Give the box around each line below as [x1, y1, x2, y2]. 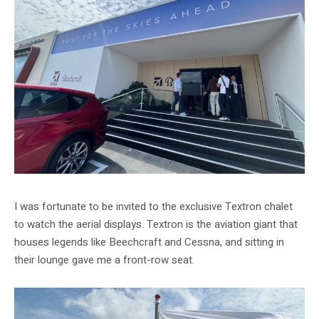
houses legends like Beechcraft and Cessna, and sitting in [14, 234, 284, 250]
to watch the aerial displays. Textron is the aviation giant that [14, 216, 298, 232]
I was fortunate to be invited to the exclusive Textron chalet [14, 198, 293, 214]
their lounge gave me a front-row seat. [14, 251, 194, 268]
